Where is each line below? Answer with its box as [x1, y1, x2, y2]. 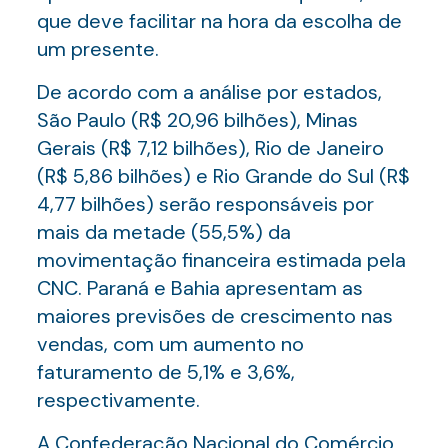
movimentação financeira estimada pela [36, 247, 406, 273]
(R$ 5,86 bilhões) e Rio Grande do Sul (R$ [36, 163, 410, 189]
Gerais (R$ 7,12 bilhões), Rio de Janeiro [36, 135, 384, 161]
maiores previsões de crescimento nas [36, 303, 393, 329]
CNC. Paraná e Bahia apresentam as [36, 275, 363, 301]
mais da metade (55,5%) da [36, 219, 291, 245]
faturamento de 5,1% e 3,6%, [36, 359, 295, 385]
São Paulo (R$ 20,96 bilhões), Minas [36, 107, 358, 133]
